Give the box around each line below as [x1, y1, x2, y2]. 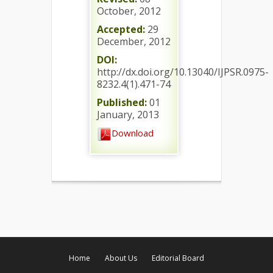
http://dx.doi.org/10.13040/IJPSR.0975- [97, 65, 269, 79]
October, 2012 [97, 4, 161, 18]
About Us [105, 252, 137, 263]
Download [112, 126, 154, 139]
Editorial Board [152, 252, 204, 263]
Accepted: [97, 22, 145, 36]
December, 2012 [97, 34, 171, 48]
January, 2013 [97, 107, 159, 121]
